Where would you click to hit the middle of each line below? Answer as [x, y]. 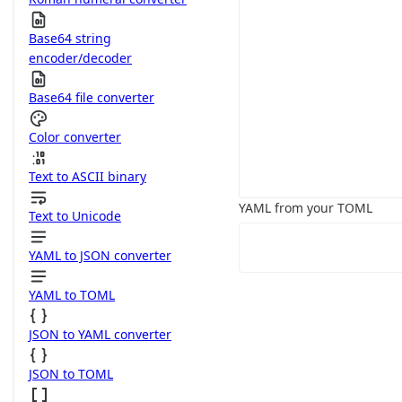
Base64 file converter [92, 97]
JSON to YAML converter [100, 334]
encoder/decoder [80, 58]
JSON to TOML [71, 374]
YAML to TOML [72, 295]
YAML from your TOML [306, 208]
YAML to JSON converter [100, 255]
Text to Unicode [75, 216]
